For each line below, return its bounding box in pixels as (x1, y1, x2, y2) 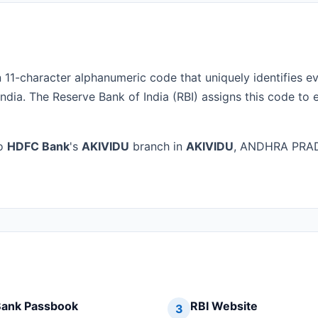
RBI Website (190, 299, 258, 314)
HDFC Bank (7, 139, 70, 153)
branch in (129, 139, 186, 153)
